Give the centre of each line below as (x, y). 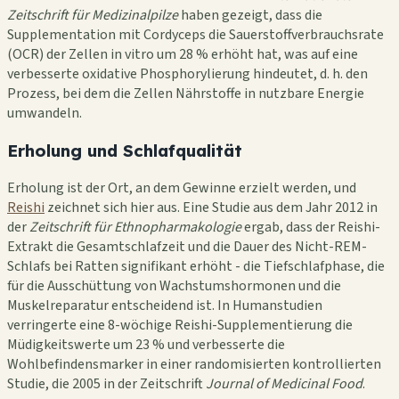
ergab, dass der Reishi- (311, 227)
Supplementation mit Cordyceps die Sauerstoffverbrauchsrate (195, 35)
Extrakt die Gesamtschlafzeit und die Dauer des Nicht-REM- (187, 246)
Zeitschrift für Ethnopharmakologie (135, 227)
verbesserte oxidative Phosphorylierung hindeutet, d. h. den (187, 74)
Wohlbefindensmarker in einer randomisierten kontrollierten (194, 364)
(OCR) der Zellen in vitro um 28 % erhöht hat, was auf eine (183, 55)
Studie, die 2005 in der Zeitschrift (106, 383)
